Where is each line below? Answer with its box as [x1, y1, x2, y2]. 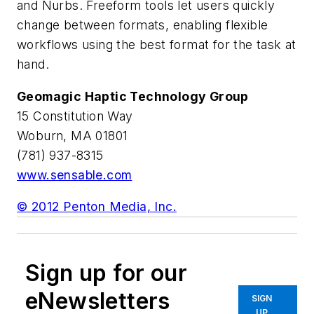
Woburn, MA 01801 [17, 128, 128, 143]
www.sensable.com [17, 167, 132, 182]
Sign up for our [25, 259, 187, 287]
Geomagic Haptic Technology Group [17, 88, 249, 104]
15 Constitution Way [17, 108, 133, 123]
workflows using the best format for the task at [17, 36, 296, 52]
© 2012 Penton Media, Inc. [17, 199, 177, 214]
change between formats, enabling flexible [17, 17, 268, 32]
